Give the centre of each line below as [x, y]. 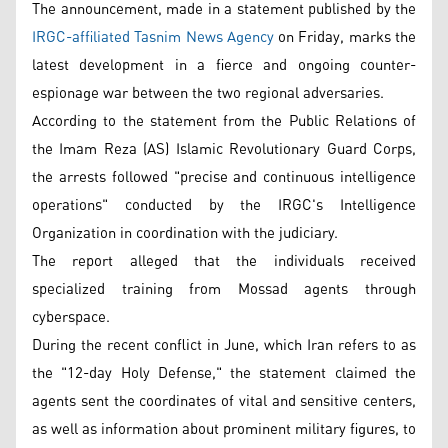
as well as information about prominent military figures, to [224, 429]
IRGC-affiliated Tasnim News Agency [153, 37]
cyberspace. [71, 317]
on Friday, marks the [345, 37]
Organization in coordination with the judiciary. [185, 233]
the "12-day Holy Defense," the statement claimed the [224, 373]
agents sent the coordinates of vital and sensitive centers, [224, 401]
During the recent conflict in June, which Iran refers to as [224, 345]
